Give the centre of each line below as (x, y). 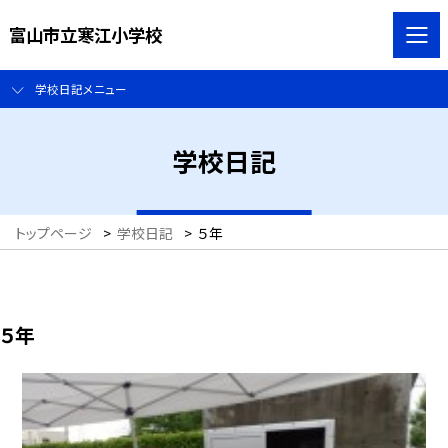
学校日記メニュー (80, 89)
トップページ (53, 233)
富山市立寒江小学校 (85, 34)
